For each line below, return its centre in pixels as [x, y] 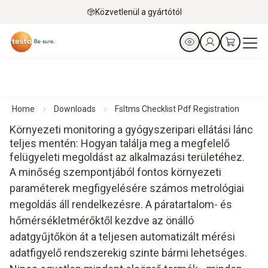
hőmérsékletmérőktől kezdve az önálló [102, 220]
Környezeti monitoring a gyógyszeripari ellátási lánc [131, 130]
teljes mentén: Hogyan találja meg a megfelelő [120, 143]
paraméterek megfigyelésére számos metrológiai [127, 188]
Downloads [75, 109]
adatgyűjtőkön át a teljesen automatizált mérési [122, 237]
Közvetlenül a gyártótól [138, 12]
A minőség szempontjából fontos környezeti [115, 172]
